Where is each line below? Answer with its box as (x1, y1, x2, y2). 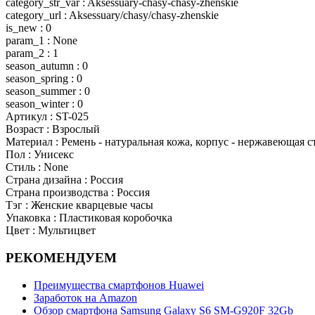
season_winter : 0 (6, 98, 83, 110)
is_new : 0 (6, 22, 51, 34)
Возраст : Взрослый (6, 123, 100, 136)
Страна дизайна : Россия (6, 174, 123, 186)
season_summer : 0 (6, 85, 90, 98)
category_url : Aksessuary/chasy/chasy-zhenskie (6, 9, 219, 22)
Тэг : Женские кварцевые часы (6, 199, 153, 212)
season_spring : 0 (6, 72, 82, 85)
